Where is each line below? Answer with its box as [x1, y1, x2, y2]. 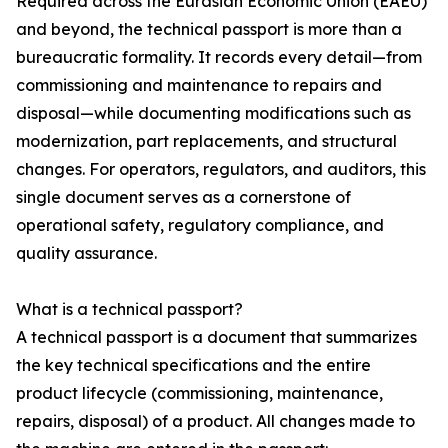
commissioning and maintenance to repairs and [16, 75, 382, 96]
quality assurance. [16, 243, 157, 264]
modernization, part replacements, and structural [16, 131, 397, 152]
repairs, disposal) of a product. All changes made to [16, 411, 415, 432]
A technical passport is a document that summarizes [16, 327, 417, 348]
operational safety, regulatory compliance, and [16, 215, 384, 236]
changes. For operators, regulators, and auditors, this [16, 159, 426, 180]
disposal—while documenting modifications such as [16, 103, 411, 124]
